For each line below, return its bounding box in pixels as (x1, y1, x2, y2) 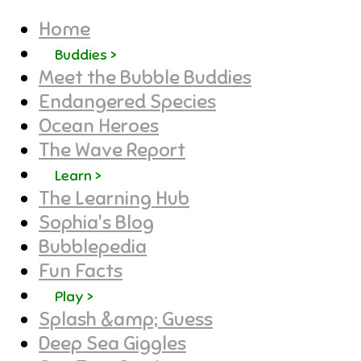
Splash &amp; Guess (39, 307, 213, 332)
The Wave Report (39, 138, 185, 163)
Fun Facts (39, 259, 122, 284)
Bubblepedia (39, 234, 147, 259)
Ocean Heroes (39, 114, 159, 139)
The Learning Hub (39, 186, 189, 211)
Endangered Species (39, 89, 216, 114)
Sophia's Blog (39, 210, 154, 235)
